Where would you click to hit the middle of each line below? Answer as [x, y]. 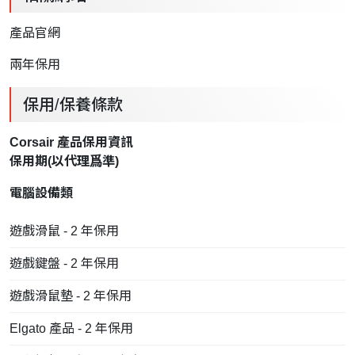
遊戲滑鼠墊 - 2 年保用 [71, 296]
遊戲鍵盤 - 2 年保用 [64, 263]
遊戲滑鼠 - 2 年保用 [64, 231]
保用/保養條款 [73, 104]
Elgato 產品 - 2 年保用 [71, 328]
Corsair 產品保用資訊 [71, 142]
